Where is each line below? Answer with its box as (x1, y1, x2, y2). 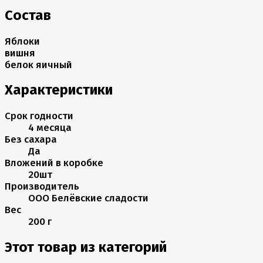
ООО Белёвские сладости (28, 192, 149, 204)
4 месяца (28, 122, 72, 134)
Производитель (5, 180, 79, 193)
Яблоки (5, 35, 40, 47)
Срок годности (5, 110, 73, 122)
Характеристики (5, 82, 113, 99)
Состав (5, 6, 51, 23)
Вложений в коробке (5, 157, 103, 169)
